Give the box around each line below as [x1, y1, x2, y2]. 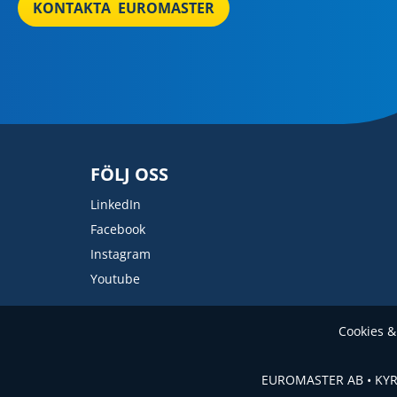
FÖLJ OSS [90, 162, 168, 186]
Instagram [90, 245, 151, 262]
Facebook [90, 221, 145, 237]
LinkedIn [90, 196, 141, 213]
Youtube [90, 270, 140, 287]
